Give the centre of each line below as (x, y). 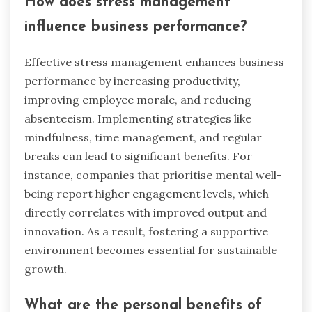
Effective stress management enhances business (154, 62)
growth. (46, 269)
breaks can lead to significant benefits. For (138, 156)
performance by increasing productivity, (132, 81)
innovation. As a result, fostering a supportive (146, 232)
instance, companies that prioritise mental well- (153, 175)
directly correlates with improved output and (146, 213)
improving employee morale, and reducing (138, 100)
